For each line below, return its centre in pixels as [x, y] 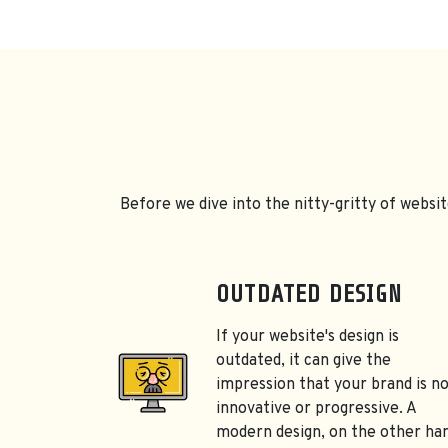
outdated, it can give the [303, 361]
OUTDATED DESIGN [309, 295]
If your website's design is [307, 337]
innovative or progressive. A [316, 409]
